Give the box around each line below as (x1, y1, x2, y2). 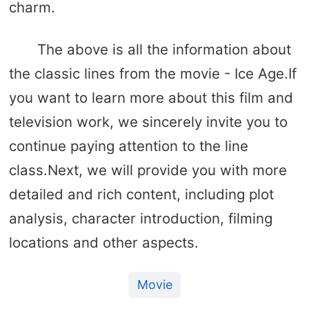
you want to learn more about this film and (8, 88, 293, 106)
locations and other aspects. (8, 233, 199, 251)
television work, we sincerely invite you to (8, 112, 288, 130)
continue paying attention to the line (8, 137, 248, 154)
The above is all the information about (37, 40, 291, 58)
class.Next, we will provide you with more (8, 161, 287, 179)
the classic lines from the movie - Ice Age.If (8, 64, 297, 82)
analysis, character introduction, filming (8, 209, 272, 227)
